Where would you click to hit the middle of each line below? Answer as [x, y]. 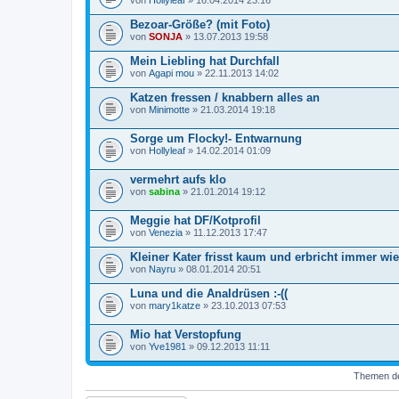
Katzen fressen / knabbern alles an [225, 97]
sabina [164, 191]
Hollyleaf [167, 150]
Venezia [166, 232]
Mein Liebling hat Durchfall [205, 61]
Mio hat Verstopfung [186, 334]
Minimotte [169, 109]
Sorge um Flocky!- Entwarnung [216, 138]
